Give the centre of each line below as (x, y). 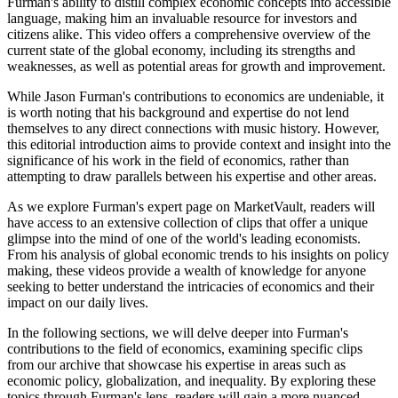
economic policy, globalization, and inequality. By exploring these (191, 381)
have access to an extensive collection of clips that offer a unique (187, 223)
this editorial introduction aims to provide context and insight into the (199, 145)
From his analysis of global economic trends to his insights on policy (198, 255)
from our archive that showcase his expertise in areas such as (176, 365)
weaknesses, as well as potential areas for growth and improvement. (196, 67)
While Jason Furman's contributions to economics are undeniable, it (195, 97)
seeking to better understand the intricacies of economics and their (191, 287)
